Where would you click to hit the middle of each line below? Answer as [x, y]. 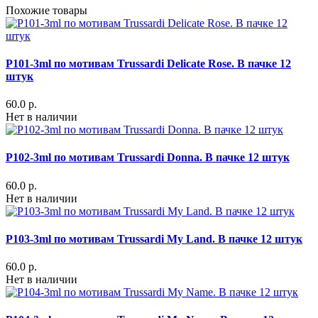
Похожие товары [46, 10]
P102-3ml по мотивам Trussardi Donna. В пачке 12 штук [148, 158]
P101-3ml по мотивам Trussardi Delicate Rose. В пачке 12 [148, 63]
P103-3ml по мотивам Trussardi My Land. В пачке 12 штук [154, 238]
